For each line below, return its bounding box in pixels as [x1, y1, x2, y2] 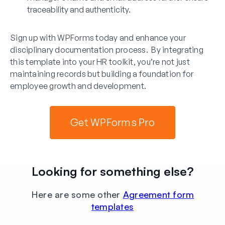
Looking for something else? [31, 163, 194, 179]
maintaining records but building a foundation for [10, 68, 194, 79]
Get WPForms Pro [70, 116, 155, 129]
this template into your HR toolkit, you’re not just [10, 56, 190, 67]
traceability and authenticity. [27, 4, 131, 15]
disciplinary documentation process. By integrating [10, 44, 203, 55]
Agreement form [123, 188, 194, 200]
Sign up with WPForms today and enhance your [10, 32, 186, 43]
